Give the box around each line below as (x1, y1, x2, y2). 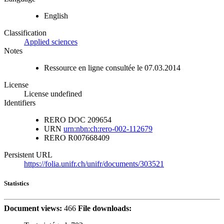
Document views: (4, 203, 62, 212)
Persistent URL (4, 150, 52, 159)
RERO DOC (44, 115, 85, 124)
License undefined (24, 89, 82, 98)
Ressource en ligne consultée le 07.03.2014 (44, 63, 180, 72)
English (44, 11, 68, 20)
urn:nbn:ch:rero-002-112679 (63, 124, 152, 133)
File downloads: (78, 203, 131, 212)
